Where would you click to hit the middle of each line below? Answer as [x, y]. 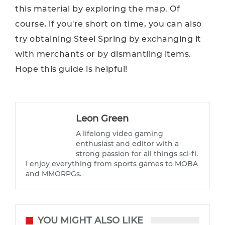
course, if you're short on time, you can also [108, 24]
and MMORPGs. [53, 174]
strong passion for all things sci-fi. [137, 154]
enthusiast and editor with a [127, 144]
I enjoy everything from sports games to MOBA [112, 164]
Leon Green [102, 119]
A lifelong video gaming [120, 134]
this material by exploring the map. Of [97, 9]
